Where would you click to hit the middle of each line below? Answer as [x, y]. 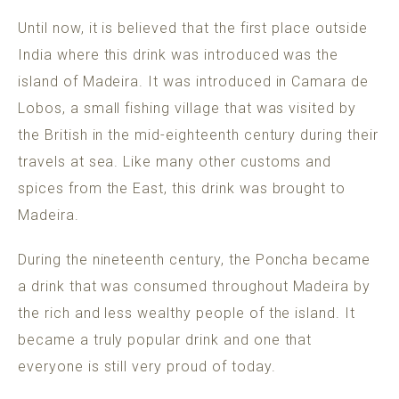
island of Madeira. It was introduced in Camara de [194, 82]
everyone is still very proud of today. [147, 367]
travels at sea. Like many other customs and [175, 162]
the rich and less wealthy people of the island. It [187, 313]
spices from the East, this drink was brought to [182, 189]
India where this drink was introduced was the [179, 55]
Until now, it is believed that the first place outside [193, 28]
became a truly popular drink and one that [165, 340]
